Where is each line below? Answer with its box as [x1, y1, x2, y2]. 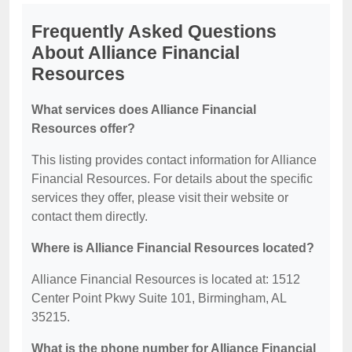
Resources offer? [31, 122, 135, 135]
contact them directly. [31, 210, 148, 223]
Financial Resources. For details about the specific [31, 172, 313, 185]
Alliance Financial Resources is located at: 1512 [31, 273, 300, 286]
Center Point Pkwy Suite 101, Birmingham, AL [31, 291, 286, 305]
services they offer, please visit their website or [31, 191, 288, 204]
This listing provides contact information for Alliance [31, 153, 317, 167]
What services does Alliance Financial [31, 103, 256, 116]
